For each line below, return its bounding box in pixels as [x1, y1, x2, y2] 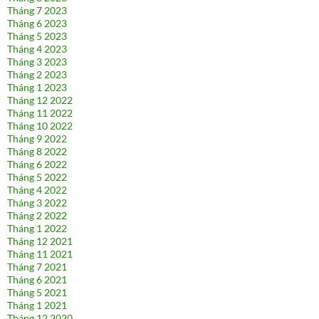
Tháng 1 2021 [7, 299, 67, 312]
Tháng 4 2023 [7, 43, 67, 56]
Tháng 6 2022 [7, 158, 67, 171]
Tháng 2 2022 [7, 209, 67, 222]
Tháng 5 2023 [7, 30, 67, 43]
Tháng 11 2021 [7, 248, 73, 261]
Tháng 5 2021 [7, 286, 67, 299]
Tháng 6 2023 [7, 17, 67, 30]
